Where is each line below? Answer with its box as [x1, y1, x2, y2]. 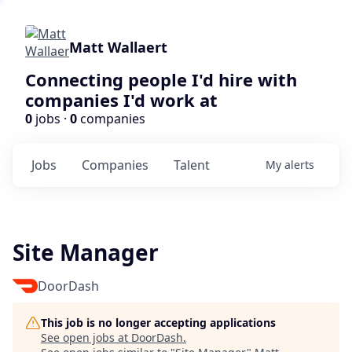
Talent [174, 156, 210, 174]
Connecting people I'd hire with [25, 68, 297, 91]
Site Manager [13, 237, 159, 267]
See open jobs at [41, 330, 131, 345]
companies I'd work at [25, 88, 218, 112]
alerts [284, 157, 314, 172]
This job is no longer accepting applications [41, 315, 276, 330]
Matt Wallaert [69, 38, 167, 57]
